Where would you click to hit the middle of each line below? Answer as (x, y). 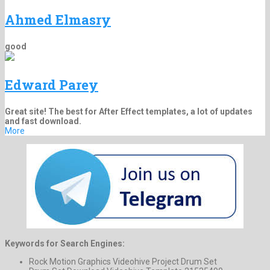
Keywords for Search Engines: (65, 244)
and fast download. (43, 121)
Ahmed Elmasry (58, 20)
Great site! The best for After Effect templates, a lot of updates (129, 112)
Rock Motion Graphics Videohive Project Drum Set (123, 262)
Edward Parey (52, 85)
